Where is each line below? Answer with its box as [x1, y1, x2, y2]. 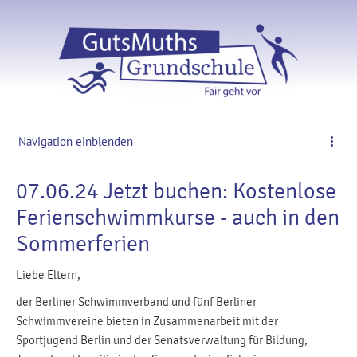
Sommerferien [16, 230, 150, 257]
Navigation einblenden [18, 134, 133, 149]
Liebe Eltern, [16, 268, 80, 282]
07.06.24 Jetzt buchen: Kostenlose [16, 178, 336, 205]
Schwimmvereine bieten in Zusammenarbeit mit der [16, 314, 278, 328]
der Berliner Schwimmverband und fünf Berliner [16, 295, 257, 309]
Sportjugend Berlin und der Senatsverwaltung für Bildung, [16, 333, 308, 347]
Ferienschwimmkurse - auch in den [16, 204, 339, 231]
